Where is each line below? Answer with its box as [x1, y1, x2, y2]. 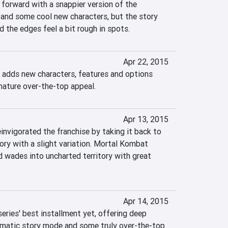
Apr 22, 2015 [123, 56, 168, 67]
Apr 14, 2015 [123, 196, 168, 206]
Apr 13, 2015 [123, 114, 168, 124]
